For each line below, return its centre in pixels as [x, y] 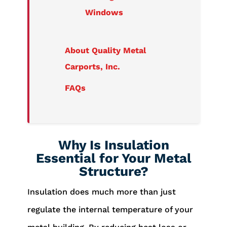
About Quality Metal [105, 50]
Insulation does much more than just [101, 192]
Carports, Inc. [92, 66]
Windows [104, 12]
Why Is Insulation [113, 145]
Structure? [113, 171]
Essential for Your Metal [113, 158]
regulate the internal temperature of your [110, 209]
